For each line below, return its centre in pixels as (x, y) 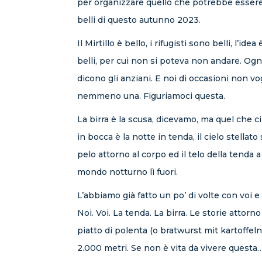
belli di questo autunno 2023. (139, 20)
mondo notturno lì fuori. (127, 172)
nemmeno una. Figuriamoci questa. (151, 96)
